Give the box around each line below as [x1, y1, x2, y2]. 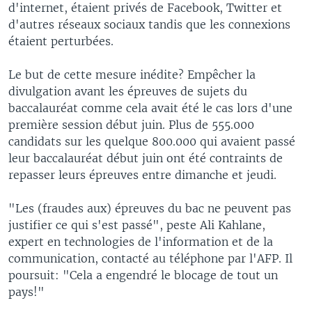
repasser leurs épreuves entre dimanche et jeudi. [8, 167, 276, 182]
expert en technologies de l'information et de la [8, 234, 273, 249]
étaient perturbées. [8, 33, 114, 48]
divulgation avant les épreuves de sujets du [8, 84, 247, 98]
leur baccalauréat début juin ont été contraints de [8, 150, 283, 165]
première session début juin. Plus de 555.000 [8, 117, 254, 132]
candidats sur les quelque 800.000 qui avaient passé [8, 134, 295, 148]
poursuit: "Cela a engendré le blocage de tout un [8, 267, 278, 282]
